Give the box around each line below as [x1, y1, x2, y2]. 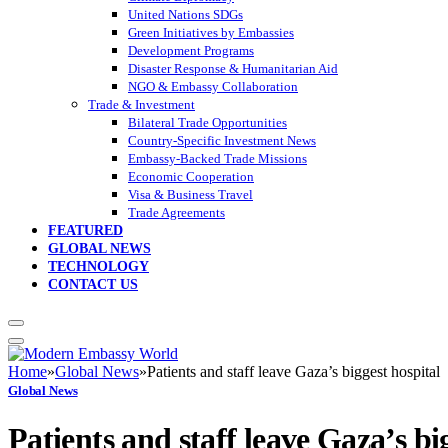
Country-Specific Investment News [128, 133, 316, 149]
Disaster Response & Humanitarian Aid [128, 61, 338, 77]
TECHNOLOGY [48, 259, 149, 275]
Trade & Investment [88, 97, 195, 113]
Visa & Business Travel [128, 187, 253, 203]
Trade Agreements [128, 205, 225, 221]
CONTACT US [48, 277, 138, 293]
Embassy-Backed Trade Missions [128, 151, 307, 167]
